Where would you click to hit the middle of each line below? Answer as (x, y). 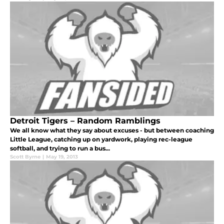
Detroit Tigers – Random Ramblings (85, 121)
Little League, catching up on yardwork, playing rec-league (101, 139)
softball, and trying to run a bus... (60, 148)
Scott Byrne (25, 157)
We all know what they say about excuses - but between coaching (112, 130)
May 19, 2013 (62, 157)
